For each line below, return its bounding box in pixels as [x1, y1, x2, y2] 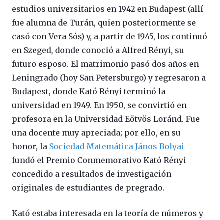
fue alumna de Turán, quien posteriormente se [12, 18, 196, 28]
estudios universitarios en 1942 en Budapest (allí [12, 4, 203, 14]
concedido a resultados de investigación [12, 169, 171, 179]
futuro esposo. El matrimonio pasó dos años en [12, 59, 199, 69]
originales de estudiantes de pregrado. [12, 183, 165, 193]
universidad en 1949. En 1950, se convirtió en [12, 100, 187, 110]
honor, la [12, 141, 49, 152]
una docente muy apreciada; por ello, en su [12, 128, 181, 138]
